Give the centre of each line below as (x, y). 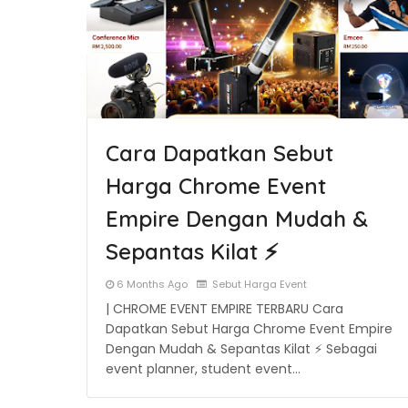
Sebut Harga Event (258, 284)
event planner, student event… (203, 369)
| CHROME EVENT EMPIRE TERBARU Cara (224, 309)
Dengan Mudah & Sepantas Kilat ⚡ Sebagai (241, 349)
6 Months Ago (152, 284)
